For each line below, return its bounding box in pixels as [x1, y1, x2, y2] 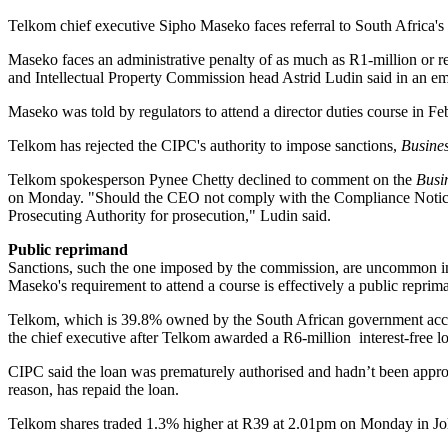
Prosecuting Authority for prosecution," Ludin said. [8, 207, 331, 225]
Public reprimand [8, 241, 128, 259]
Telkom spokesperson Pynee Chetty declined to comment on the [8, 171, 416, 189]
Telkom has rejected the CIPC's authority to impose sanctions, [8, 137, 401, 155]
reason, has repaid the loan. [8, 381, 179, 399]
